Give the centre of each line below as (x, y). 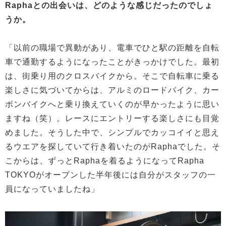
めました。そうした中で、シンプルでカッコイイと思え (112, 132)
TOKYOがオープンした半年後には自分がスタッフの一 (110, 175)
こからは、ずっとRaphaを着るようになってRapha (105, 160)
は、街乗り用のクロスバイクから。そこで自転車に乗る (112, 76)
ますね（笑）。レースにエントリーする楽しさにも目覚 (112, 118)
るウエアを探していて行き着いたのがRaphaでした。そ (113, 146)
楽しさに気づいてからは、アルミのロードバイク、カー (112, 90)
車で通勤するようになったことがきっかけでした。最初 (112, 62)
